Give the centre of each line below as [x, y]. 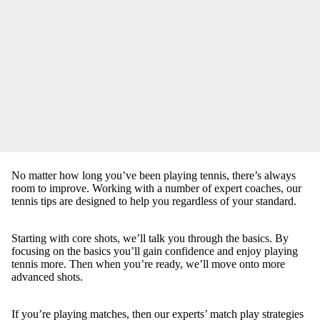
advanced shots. [47, 277]
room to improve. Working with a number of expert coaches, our [156, 189]
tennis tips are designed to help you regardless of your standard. [154, 201]
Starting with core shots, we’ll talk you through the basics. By [150, 239]
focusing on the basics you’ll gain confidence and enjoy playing [155, 251]
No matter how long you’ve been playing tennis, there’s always [154, 176]
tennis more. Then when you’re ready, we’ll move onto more [148, 264]
